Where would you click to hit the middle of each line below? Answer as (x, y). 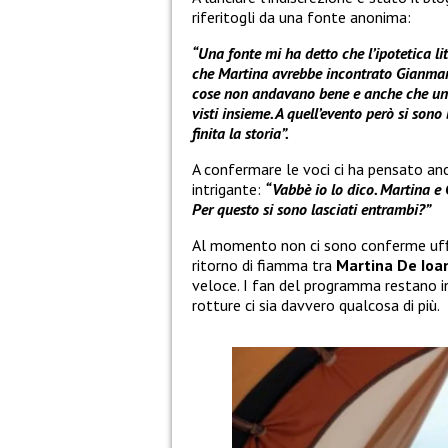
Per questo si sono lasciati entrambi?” (311, 209)
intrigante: (226, 189)
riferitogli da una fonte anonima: (301, 17)
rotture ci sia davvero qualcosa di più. (316, 305)
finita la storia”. (240, 133)
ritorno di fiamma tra (262, 265)
